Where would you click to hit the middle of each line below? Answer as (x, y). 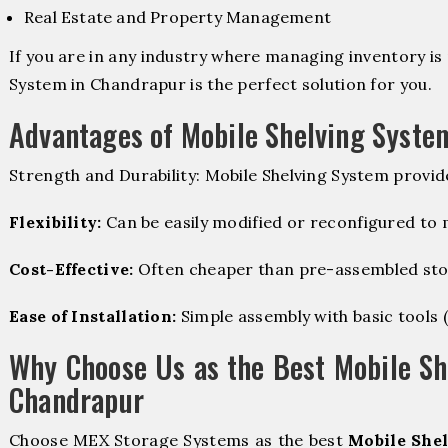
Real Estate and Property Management (177, 16)
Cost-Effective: (71, 268)
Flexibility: (55, 221)
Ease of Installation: (93, 316)
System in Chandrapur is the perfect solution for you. (220, 83)
